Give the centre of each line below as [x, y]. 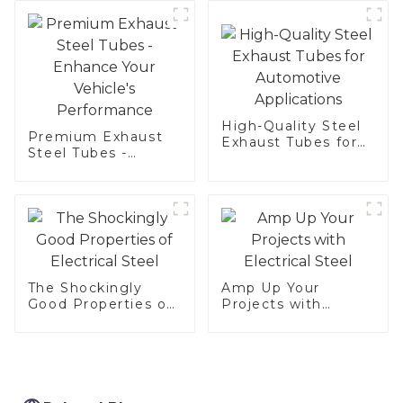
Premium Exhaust [95, 136]
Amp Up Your [270, 287]
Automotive [266, 158]
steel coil [62, 55]
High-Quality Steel [291, 125]
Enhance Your [80, 169]
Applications [267, 174]
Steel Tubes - [77, 152]
